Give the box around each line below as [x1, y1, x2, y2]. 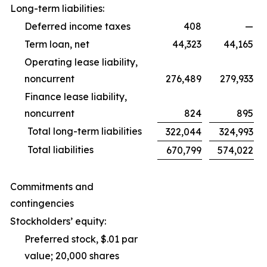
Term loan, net [24, 38, 89, 50]
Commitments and [10, 181, 94, 193]
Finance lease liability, [24, 91, 127, 103]
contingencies [10, 197, 74, 209]
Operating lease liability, [24, 56, 138, 68]
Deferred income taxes [24, 20, 131, 32]
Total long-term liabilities [27, 125, 142, 137]
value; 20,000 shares [24, 250, 119, 262]
